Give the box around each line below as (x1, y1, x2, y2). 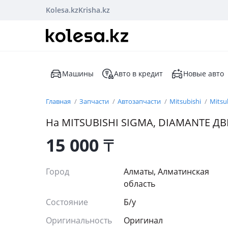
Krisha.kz (78, 5, 110, 15)
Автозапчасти (118, 97, 162, 106)
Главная (46, 97, 72, 106)
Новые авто (183, 69, 224, 78)
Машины (62, 69, 94, 78)
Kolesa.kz (46, 5, 78, 15)
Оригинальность (46, 215, 112, 226)
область (124, 178, 155, 189)
